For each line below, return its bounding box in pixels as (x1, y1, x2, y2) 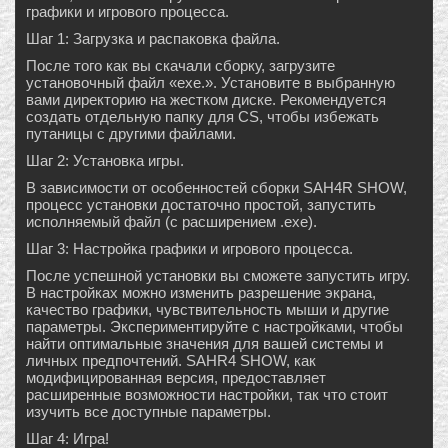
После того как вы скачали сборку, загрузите (26, 57, 335, 75)
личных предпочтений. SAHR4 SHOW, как (26, 352, 316, 370)
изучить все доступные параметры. (26, 403, 271, 421)
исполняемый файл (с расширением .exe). (26, 213, 317, 231)
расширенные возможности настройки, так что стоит (26, 386, 388, 404)
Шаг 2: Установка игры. (26, 152, 184, 170)
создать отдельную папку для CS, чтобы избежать (26, 108, 379, 126)
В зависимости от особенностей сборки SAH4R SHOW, (26, 179, 407, 197)
